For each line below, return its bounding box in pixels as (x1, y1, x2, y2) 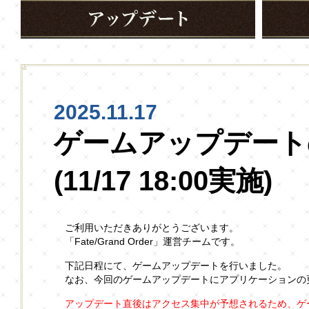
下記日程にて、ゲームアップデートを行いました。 (65, 260, 287, 271)
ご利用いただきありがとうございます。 (65, 222, 239, 233)
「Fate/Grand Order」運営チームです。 (65, 236, 240, 247)
